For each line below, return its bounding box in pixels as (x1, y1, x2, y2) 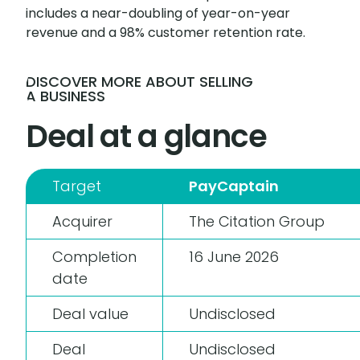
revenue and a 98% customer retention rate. (26, 23, 305, 42)
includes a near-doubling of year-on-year (26, 4, 290, 22)
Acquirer (52, 211, 112, 231)
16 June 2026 (189, 247, 279, 267)
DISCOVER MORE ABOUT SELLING (26, 72, 253, 92)
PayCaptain (189, 176, 279, 196)
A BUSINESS (26, 86, 105, 106)
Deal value (52, 304, 129, 324)
